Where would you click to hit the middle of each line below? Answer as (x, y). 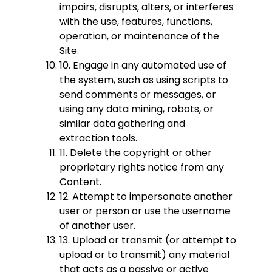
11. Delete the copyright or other (136, 153)
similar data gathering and (122, 124)
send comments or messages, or (138, 95)
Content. (80, 182)
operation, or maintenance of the (139, 36)
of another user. (97, 226)
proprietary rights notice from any (142, 168)
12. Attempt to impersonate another (146, 197)
